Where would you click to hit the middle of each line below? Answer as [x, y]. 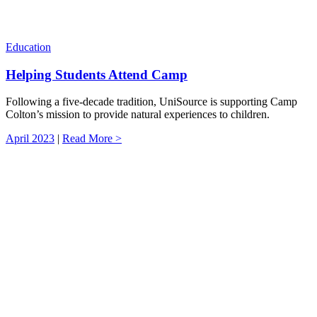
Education [28, 47]
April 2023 [30, 139]
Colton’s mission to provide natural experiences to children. [138, 115]
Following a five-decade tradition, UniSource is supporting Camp [151, 102]
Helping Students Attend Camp [97, 74]
